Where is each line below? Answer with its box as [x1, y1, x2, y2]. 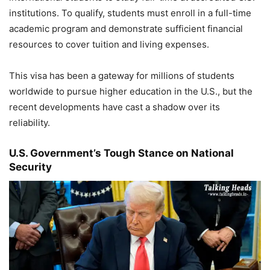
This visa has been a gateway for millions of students [9, 70, 234, 82]
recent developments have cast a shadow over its [9, 101, 220, 113]
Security [9, 161, 52, 174]
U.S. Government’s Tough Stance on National [9, 147, 234, 160]
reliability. [9, 117, 50, 129]
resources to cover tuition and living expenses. [9, 39, 209, 51]
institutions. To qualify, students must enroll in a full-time [9, 7, 251, 19]
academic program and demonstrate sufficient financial [9, 23, 243, 35]
